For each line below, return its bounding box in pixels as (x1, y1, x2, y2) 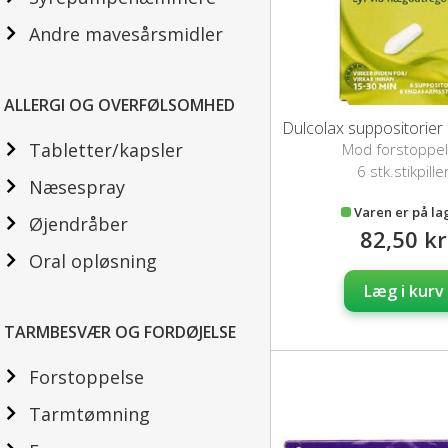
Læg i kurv (363, 280, 444, 303)
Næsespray (29, 175, 125, 199)
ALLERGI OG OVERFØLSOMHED (4, 94, 235, 116)
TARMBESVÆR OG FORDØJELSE (4, 321, 236, 343)
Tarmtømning (29, 402, 150, 426)
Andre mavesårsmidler (29, 22, 223, 46)
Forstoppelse (29, 365, 144, 389)
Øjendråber (29, 212, 128, 236)
